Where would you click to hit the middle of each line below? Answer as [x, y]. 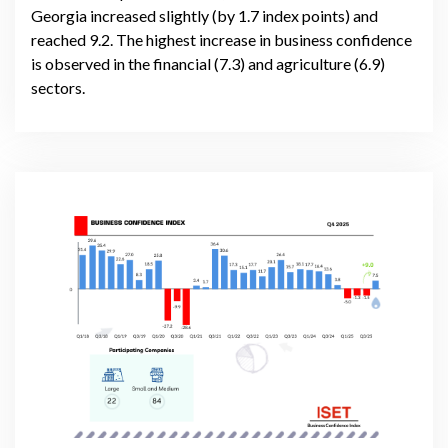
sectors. [58, 87]
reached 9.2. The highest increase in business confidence [221, 39]
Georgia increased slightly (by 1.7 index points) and [204, 15]
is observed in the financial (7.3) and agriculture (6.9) [208, 63]
